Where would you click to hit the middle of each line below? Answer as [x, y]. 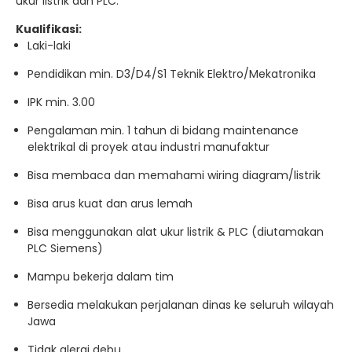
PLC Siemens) [65, 248]
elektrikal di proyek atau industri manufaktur [148, 147]
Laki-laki [49, 46]
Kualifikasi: [49, 29]
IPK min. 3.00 [61, 102]
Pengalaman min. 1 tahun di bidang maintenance [163, 130]
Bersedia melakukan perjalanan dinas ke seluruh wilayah [181, 305]
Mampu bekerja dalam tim [101, 277]
